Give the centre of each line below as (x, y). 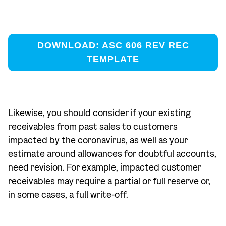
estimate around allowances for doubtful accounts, (112, 154)
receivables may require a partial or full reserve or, (109, 181)
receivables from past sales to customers (93, 127)
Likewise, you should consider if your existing (100, 113)
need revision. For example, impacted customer (105, 168)
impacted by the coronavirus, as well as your (98, 140)
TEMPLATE (113, 59)
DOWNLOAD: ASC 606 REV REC (113, 46)
